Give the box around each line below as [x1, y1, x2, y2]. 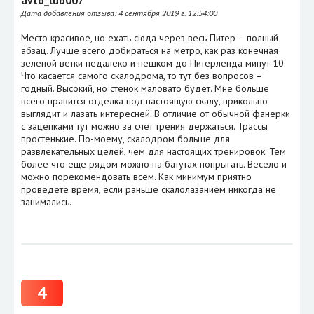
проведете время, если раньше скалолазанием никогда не [21, 182, 276, 196]
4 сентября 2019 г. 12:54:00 [118, 7, 217, 18]
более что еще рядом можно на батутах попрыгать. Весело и [21, 157, 287, 170]
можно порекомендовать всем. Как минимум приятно [21, 170, 252, 183]
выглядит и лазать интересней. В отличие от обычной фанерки [21, 107, 290, 120]
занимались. [21, 195, 71, 208]
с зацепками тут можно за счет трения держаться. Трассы [21, 119, 268, 132]
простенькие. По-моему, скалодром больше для [21, 132, 230, 145]
